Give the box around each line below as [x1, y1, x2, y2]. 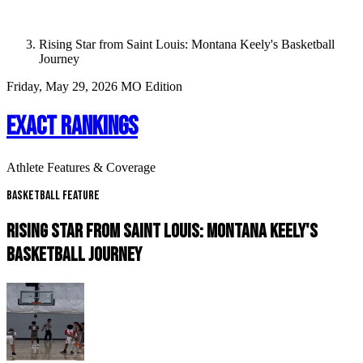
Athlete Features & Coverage [6, 160, 156, 174]
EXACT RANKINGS [6, 111, 138, 143]
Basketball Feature [6, 187, 100, 203]
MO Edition [121, 79, 182, 93]
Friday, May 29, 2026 [6, 79, 121, 93]
